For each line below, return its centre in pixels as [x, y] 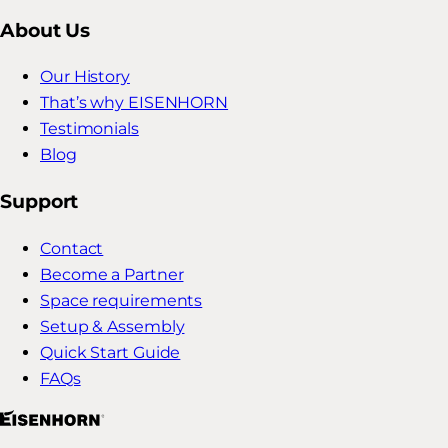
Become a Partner [112, 274]
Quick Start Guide [110, 352]
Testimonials [89, 129]
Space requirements [121, 300]
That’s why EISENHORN [134, 103]
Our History [85, 77]
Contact [72, 248]
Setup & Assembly [112, 326]
